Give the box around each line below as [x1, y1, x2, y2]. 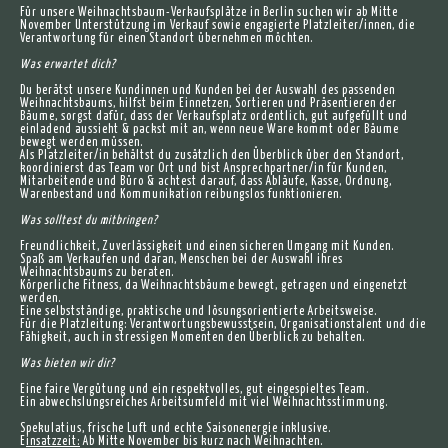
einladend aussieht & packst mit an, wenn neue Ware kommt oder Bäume [20, 123, 399, 136]
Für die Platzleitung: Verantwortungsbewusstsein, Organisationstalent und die [20, 318, 426, 331]
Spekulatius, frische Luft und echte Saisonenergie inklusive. [20, 422, 331, 435]
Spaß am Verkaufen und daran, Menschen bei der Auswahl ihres [20, 253, 343, 266]
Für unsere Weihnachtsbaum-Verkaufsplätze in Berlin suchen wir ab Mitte [20, 6, 398, 19]
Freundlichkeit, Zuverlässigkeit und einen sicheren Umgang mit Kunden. [20, 240, 394, 253]
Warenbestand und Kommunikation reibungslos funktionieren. [20, 188, 342, 201]
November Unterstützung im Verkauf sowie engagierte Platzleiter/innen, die [20, 19, 415, 32]
